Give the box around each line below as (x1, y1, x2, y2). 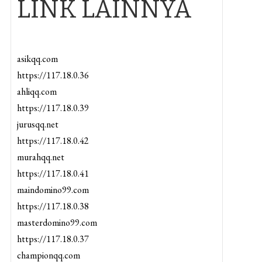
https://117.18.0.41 (16, 167, 89, 180)
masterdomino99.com (16, 216, 97, 229)
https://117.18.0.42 (16, 135, 89, 147)
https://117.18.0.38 (16, 200, 89, 212)
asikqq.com (16, 53, 58, 65)
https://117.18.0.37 (16, 233, 89, 245)
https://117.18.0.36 (16, 69, 89, 81)
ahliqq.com (16, 85, 57, 98)
